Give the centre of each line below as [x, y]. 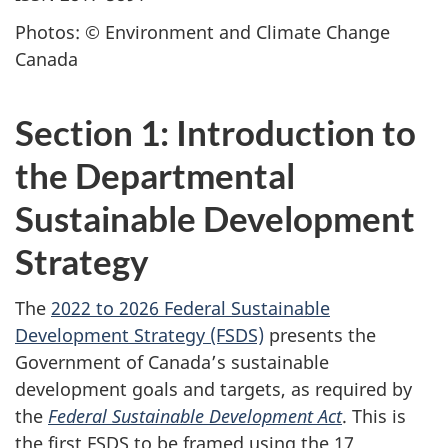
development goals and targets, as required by [213, 388]
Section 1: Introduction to [215, 132]
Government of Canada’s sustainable [172, 361]
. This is [374, 415]
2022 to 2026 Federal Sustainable [190, 307]
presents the [320, 334]
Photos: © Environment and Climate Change [202, 32]
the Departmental [155, 175]
